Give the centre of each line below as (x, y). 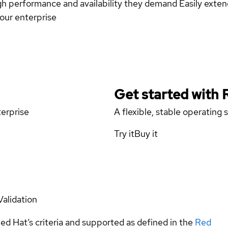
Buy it (146, 134)
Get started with (168, 94)
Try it (124, 134)
